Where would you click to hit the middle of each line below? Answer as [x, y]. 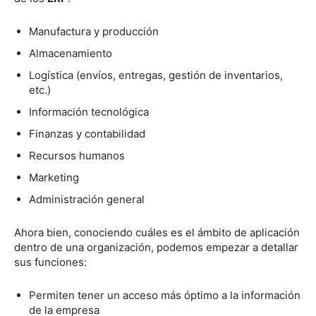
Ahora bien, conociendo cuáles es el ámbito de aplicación [157, 232]
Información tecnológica [89, 112]
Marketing [54, 177]
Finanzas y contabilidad [87, 134]
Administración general [88, 199]
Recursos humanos [77, 156]
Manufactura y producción [94, 31]
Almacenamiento [71, 53]
